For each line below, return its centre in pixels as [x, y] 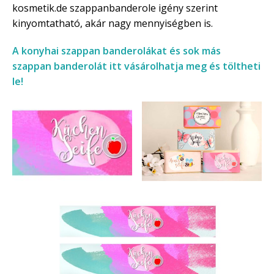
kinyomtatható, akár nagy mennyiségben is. [113, 23]
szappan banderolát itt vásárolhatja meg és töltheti [136, 66]
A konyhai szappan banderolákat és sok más [117, 50]
